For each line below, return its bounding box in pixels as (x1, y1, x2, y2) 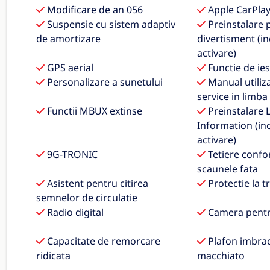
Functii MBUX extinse (45, 104, 142, 118)
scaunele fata (196, 162, 258, 175)
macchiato (196, 249, 245, 262)
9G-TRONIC (45, 148, 98, 161)
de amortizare (36, 32, 101, 45)
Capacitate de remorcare (45, 234, 160, 248)
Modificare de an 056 (45, 3, 143, 16)
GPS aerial (45, 61, 93, 74)
